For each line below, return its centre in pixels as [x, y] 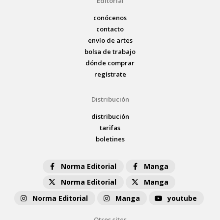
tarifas [110, 127]
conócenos [110, 17]
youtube [182, 198]
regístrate [110, 74]
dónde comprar [110, 63]
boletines [110, 139]
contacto [110, 29]
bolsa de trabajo [110, 51]
